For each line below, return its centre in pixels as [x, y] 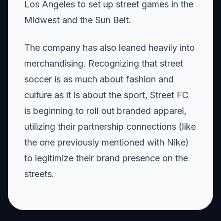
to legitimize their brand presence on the [106, 158]
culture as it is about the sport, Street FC [106, 95]
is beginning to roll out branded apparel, [105, 110]
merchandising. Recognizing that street [104, 63]
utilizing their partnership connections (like [110, 126]
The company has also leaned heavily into [110, 47]
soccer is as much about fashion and [99, 79]
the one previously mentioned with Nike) [107, 142]
